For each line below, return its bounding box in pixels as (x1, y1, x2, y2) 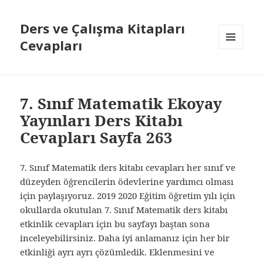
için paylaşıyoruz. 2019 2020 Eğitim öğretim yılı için (20, 190, 236, 202)
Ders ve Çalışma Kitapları (20, 19, 186, 38)
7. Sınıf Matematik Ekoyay (20, 93, 222, 114)
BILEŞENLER (218, 69, 262, 79)
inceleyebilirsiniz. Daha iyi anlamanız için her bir (20, 232, 230, 244)
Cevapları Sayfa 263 (20, 127, 173, 149)
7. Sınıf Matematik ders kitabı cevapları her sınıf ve (20, 161, 236, 174)
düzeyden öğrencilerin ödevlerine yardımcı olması (20, 176, 234, 188)
